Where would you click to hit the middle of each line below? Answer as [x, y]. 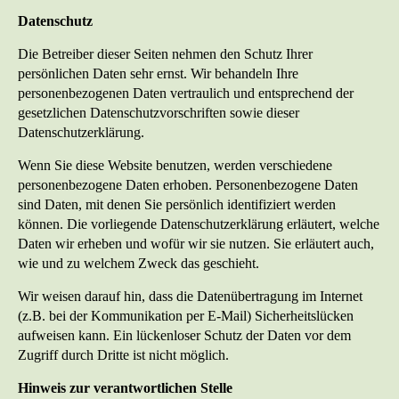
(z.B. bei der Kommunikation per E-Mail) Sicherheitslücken [186, 316]
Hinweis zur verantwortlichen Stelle [125, 388]
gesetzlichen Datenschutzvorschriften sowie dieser [159, 113]
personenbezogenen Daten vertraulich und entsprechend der [186, 94]
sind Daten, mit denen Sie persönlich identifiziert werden [177, 205]
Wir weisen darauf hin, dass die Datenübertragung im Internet [190, 297]
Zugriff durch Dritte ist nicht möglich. [123, 355]
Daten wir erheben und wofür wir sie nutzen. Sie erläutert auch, [196, 244]
